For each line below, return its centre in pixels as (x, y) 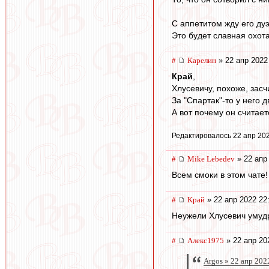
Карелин (202, 61)
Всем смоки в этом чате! (220, 174)
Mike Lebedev (211, 159)
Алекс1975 (206, 240)
